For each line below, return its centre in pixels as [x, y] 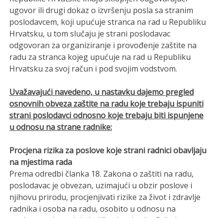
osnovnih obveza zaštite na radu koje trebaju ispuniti [107, 103]
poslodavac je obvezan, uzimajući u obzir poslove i [101, 185]
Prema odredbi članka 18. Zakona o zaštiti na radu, [102, 173]
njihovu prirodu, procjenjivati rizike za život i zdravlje [105, 197]
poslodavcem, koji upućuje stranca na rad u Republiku [108, 22]
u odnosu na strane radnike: [61, 127]
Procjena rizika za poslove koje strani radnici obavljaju [108, 150]
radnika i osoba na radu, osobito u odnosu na [93, 209]
